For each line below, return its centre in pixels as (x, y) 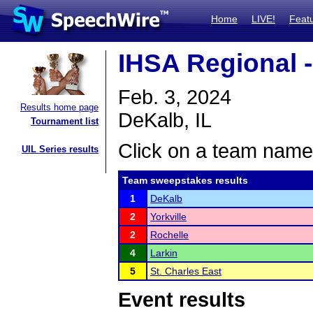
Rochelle (169, 235)
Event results (182, 300)
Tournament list (65, 121)
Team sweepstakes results (185, 180)
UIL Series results (60, 149)
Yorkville (168, 217)
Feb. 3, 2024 (175, 97)
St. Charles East (186, 271)
